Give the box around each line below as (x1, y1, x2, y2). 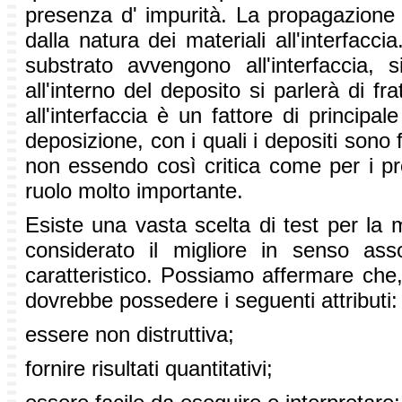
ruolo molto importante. (25, 179, 249, 204)
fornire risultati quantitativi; (25, 356, 273, 381)
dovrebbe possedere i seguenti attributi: (25, 288, 398, 313)
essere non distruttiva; (25, 322, 234, 347)
